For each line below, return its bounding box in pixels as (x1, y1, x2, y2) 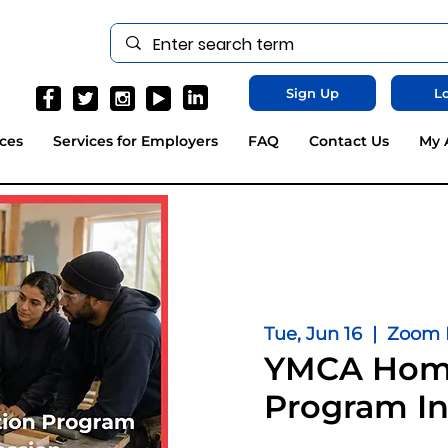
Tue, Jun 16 (264, 323, 362, 346)
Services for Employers (52, 131, 218, 150)
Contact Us (308, 131, 389, 150)
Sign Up (285, 84, 339, 101)
